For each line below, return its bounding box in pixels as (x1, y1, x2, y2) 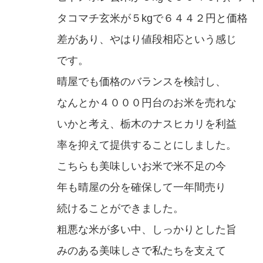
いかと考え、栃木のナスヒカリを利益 (57, 118, 237, 130)
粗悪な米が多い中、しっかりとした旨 (57, 224, 237, 236)
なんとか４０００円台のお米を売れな (57, 97, 237, 109)
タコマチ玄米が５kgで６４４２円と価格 (57, 12, 248, 25)
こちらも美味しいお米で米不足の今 (57, 160, 226, 173)
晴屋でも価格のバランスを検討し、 (57, 76, 226, 88)
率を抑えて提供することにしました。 (57, 139, 237, 151)
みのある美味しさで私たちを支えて (57, 245, 226, 257)
